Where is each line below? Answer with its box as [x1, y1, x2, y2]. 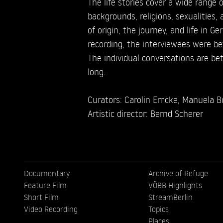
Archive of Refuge [148, 168, 208, 178]
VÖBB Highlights [148, 180, 202, 190]
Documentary [24, 168, 70, 178]
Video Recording [24, 204, 78, 214]
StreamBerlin [148, 192, 193, 202]
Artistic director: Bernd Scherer [87, 107, 203, 119]
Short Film [24, 192, 59, 202]
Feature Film [24, 180, 67, 190]
